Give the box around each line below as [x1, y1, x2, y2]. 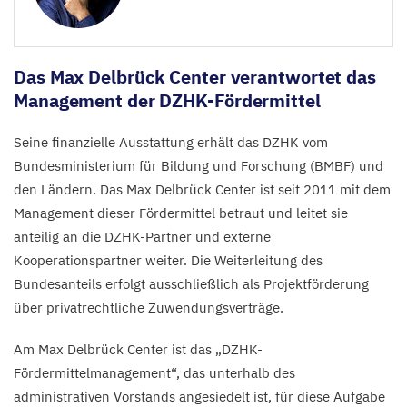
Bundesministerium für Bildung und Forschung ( [14, 156, 314, 174]
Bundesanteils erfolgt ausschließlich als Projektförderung [14, 274, 369, 293]
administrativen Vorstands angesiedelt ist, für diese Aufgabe [14, 387, 385, 405]
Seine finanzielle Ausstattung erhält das [14, 133, 263, 151]
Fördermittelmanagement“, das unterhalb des [14, 363, 295, 382]
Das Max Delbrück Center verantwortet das [14, 64, 376, 89]
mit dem [336, 180, 391, 198]
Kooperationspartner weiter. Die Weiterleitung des [14, 251, 323, 269]
